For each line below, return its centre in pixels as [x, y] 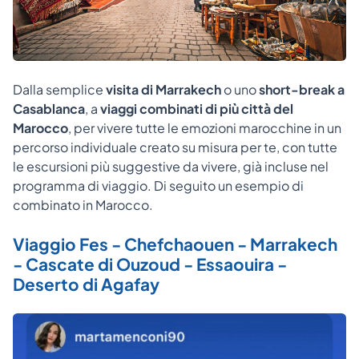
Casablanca [49, 109]
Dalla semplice [59, 90]
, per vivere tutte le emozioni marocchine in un [205, 128]
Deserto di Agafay [86, 284]
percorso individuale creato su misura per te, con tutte [175, 147]
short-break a [302, 90]
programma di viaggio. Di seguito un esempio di [158, 186]
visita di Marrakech [163, 90]
